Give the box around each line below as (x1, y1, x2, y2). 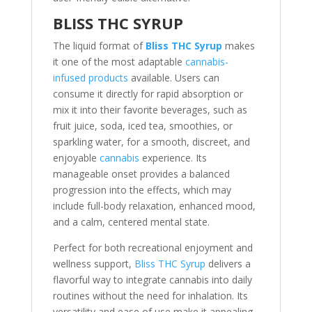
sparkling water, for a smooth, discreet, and (52, 135, 250, 148)
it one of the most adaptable (52, 55, 182, 68)
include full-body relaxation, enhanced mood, (52, 199, 256, 212)
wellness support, (52, 257, 134, 270)
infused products (52, 71, 128, 84)
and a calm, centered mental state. (52, 215, 210, 228)
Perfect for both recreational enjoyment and (52, 241, 253, 254)
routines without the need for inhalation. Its (52, 289, 248, 302)
